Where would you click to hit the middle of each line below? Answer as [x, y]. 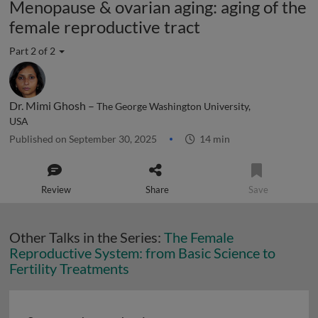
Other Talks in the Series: [87, 237]
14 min [213, 139]
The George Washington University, [174, 106]
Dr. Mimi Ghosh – [53, 105]
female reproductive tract [105, 27]
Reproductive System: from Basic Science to [142, 253]
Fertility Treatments [69, 268]
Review [56, 190]
